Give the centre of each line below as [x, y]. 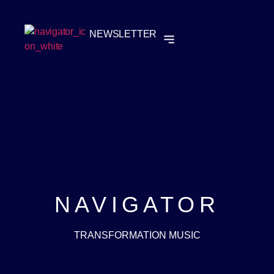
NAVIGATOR [137, 205]
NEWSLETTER [123, 34]
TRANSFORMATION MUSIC [137, 235]
